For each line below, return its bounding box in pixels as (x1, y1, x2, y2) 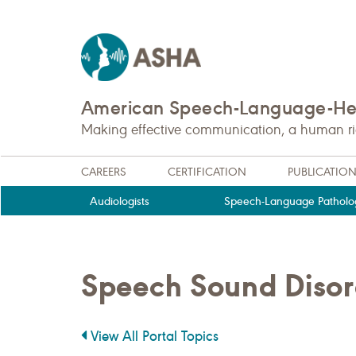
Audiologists (90, 194, 150, 208)
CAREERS (81, 164, 126, 179)
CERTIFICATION (168, 164, 246, 179)
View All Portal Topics (87, 327, 219, 345)
